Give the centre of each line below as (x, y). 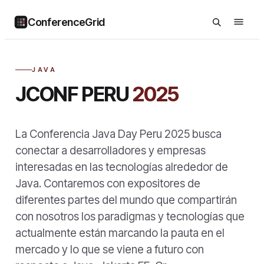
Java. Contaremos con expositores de (108, 184)
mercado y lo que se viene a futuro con (110, 250)
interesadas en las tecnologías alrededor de (122, 167)
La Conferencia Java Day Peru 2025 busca (118, 134)
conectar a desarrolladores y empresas (110, 151)
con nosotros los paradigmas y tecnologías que (130, 217)
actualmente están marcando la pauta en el (120, 233)
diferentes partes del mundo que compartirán (126, 200)
